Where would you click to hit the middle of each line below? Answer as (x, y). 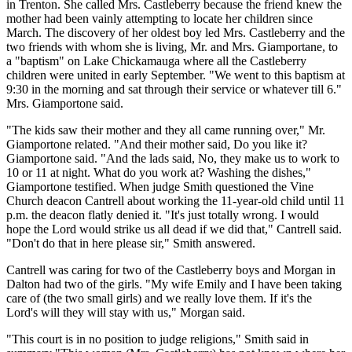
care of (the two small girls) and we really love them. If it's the (159, 298)
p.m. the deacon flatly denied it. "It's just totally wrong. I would (163, 214)
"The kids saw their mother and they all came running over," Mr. (166, 130)
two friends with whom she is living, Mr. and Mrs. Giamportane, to (172, 46)
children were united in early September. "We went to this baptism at (176, 75)
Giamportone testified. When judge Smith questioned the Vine (160, 186)
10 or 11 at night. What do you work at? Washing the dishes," (159, 172)
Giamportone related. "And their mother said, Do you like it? (157, 144)
